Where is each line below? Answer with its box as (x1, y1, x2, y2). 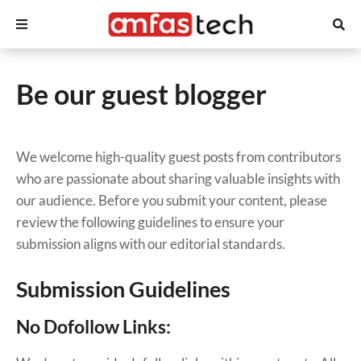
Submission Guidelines (16, 276, 230, 302)
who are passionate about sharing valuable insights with (16, 170, 340, 187)
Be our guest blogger (16, 77, 267, 110)
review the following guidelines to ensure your (16, 214, 284, 230)
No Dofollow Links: (16, 315, 171, 338)
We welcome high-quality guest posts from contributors (16, 148, 341, 165)
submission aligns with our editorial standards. (16, 235, 285, 252)
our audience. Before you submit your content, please (16, 192, 327, 209)
